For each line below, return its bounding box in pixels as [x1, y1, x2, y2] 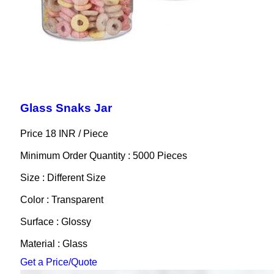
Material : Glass [20, 239, 87, 250]
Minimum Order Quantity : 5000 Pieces [20, 150, 187, 161]
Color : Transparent [20, 194, 103, 206]
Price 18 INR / [20, 128, 83, 139]
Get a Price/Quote [20, 257, 97, 268]
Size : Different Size [20, 172, 106, 183]
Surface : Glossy [20, 217, 91, 228]
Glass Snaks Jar [20, 102, 112, 115]
